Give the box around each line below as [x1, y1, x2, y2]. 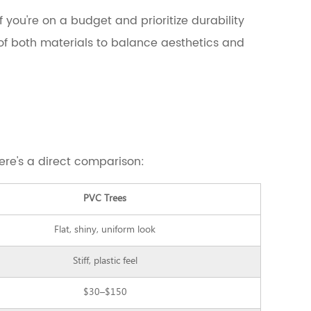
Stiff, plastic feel [72, 255, 137, 268]
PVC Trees [83, 192, 126, 205]
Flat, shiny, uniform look [54, 224, 155, 237]
